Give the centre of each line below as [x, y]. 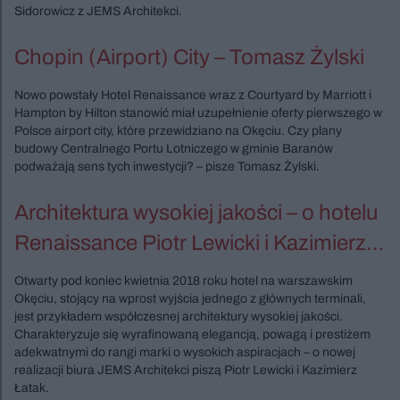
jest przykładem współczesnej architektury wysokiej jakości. [179, 316]
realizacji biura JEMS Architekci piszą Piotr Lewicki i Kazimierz [186, 370]
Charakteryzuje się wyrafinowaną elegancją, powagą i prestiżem [192, 334]
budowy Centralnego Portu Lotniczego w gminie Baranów [174, 148]
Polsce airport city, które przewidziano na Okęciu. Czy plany [178, 130]
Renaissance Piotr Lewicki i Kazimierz [190, 242]
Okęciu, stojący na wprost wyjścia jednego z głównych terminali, [190, 298]
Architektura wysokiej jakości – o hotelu [196, 212]
